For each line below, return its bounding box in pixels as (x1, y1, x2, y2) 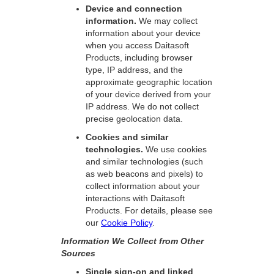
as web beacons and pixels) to (86, 169, 203, 179)
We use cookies (146, 144, 207, 154)
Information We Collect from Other (61, 236, 204, 246)
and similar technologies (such (86, 157, 203, 166)
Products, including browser (86, 53, 193, 62)
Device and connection (86, 4, 182, 13)
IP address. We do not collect (86, 102, 199, 111)
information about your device (86, 28, 201, 38)
